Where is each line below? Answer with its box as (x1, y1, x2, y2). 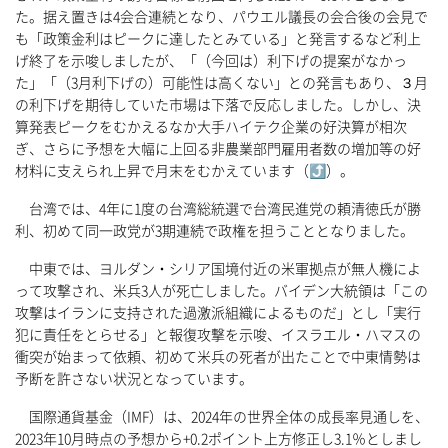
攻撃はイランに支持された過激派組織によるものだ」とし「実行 (15, 306, 421, 321)
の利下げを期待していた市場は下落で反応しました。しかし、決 (15, 98, 421, 113)
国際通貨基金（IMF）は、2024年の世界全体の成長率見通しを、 (15, 410, 429, 425)
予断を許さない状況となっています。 (15, 372, 253, 387)
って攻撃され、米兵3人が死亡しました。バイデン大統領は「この (15, 284, 428, 299)
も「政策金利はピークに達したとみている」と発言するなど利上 (15, 32, 421, 47)
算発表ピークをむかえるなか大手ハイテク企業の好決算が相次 (15, 120, 407, 135)
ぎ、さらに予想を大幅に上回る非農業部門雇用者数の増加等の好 (15, 142, 421, 157)
